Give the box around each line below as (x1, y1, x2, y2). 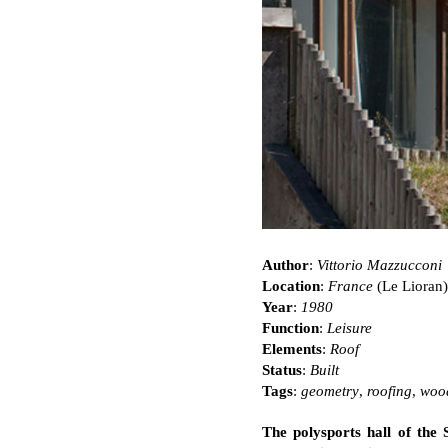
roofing (367, 383, 412, 400)
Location (262, 278, 320, 295)
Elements (262, 341, 322, 358)
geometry (301, 383, 359, 400)
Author (262, 257, 309, 274)
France (328, 278, 373, 295)
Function (262, 320, 319, 337)
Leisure (327, 320, 372, 337)
